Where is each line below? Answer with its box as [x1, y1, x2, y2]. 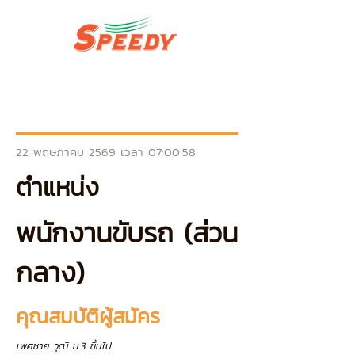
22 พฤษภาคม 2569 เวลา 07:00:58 [16, 143, 196, 161]
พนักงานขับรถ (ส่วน [16, 213, 238, 253]
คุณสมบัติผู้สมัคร [16, 300, 160, 331]
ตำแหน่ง [16, 169, 99, 205]
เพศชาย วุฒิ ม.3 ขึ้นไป [16, 338, 115, 353]
